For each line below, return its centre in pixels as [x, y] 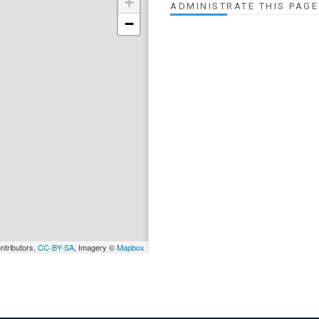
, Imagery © [95, 247]
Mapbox [131, 247]
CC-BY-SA [56, 247]
